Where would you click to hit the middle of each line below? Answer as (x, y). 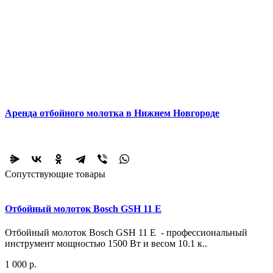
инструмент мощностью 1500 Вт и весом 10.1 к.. (106, 244)
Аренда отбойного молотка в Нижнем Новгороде (112, 113)
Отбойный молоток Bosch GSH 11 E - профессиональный (126, 233)
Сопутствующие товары (55, 174)
